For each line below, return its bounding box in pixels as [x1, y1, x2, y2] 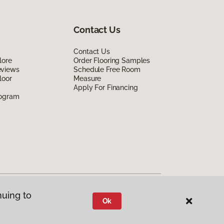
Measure [73, 74, 101, 82]
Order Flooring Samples [73, 56, 150, 64]
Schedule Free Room [73, 65, 140, 73]
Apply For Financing [73, 83, 138, 91]
